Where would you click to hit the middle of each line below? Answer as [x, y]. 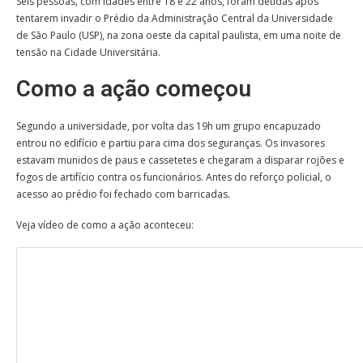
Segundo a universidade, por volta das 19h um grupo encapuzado [169, 126]
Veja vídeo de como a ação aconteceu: [105, 225]
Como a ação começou [134, 89]
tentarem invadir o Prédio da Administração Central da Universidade [175, 19]
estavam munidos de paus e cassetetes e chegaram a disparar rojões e [180, 160]
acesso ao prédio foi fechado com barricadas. [123, 194]
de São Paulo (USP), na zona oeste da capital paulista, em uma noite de [179, 36]
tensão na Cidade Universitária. [88, 53]
